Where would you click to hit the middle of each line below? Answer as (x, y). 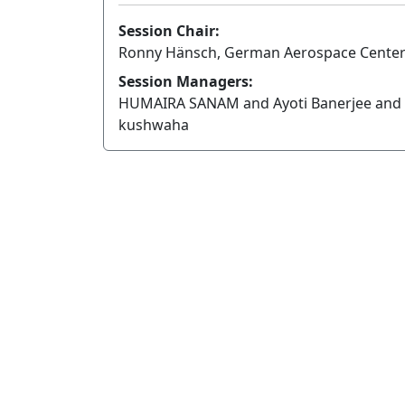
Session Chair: (169, 31)
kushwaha (154, 125)
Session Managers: (186, 82)
